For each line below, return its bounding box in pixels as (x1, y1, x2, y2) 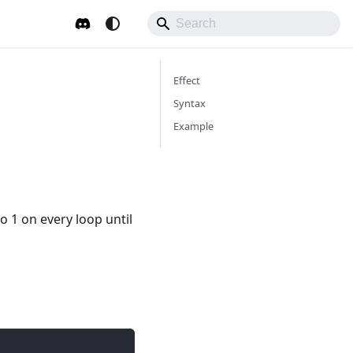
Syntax (173, 96, 206, 110)
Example (173, 119, 214, 133)
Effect (173, 73, 200, 87)
